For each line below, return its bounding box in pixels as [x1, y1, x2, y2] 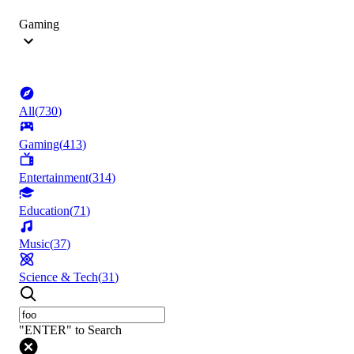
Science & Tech [19, 270, 98, 284]
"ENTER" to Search [19, 323, 122, 337]
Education [19, 204, 70, 218]
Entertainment [19, 171, 88, 185]
